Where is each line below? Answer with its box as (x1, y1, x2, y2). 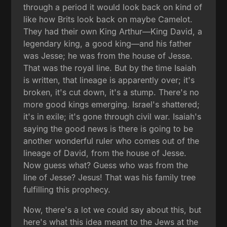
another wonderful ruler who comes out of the (23, 135, 200, 146)
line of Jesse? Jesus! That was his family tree (23, 172, 196, 182)
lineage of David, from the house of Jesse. (23, 147, 187, 158)
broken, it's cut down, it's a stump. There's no (23, 87, 200, 97)
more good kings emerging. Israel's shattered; (23, 99, 200, 109)
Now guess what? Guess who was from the (23, 160, 188, 170)
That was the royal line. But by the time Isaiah (23, 62, 197, 73)
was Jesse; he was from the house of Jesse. (23, 50, 193, 61)
